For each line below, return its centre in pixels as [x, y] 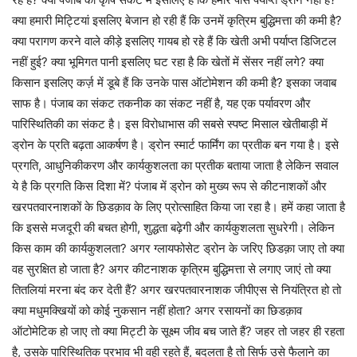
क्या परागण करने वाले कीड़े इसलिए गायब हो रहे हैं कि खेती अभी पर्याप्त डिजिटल [174, 41]
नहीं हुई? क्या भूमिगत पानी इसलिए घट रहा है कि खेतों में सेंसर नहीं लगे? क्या [168, 62]
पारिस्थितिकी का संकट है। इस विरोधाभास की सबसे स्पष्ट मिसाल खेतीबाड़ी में [170, 124]
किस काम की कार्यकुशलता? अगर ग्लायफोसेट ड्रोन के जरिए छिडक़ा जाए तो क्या [178, 248]
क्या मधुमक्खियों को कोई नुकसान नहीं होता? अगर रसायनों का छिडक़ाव [157, 310]
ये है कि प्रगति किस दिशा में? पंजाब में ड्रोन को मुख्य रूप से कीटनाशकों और [169, 186]
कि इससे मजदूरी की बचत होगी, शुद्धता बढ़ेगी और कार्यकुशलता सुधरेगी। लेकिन [173, 228]
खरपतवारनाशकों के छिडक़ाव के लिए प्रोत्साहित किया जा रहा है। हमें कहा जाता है [178, 207]
